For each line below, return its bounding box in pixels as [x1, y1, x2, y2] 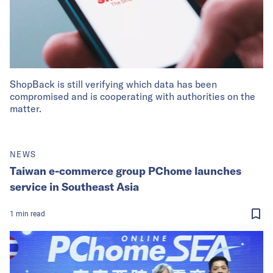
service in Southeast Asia [10, 179, 139, 194]
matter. [10, 102, 41, 115]
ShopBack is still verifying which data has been [10, 77, 217, 90]
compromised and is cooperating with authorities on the [10, 90, 255, 102]
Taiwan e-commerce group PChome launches [10, 163, 241, 178]
